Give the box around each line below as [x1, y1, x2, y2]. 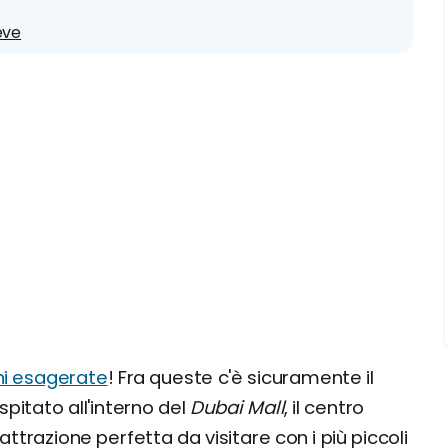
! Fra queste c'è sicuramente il [107, 365, 374, 390]
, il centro [284, 395, 365, 420]
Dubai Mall [189, 395, 285, 420]
